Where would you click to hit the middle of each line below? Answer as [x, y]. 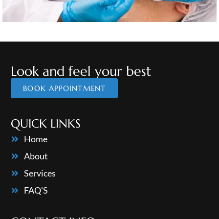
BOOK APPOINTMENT [64, 88]
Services [40, 173]
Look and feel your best [81, 72]
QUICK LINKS [46, 124]
